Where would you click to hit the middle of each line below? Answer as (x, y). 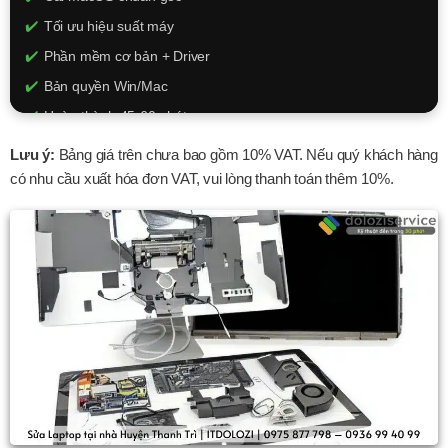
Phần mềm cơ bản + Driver (127, 55)
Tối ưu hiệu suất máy (108, 25)
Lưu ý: (32, 154)
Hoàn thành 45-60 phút (115, 115)
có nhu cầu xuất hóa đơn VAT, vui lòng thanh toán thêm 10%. (202, 178)
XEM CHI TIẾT (224, 199)
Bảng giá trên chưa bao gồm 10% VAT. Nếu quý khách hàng (246, 154)
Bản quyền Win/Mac (105, 85)
